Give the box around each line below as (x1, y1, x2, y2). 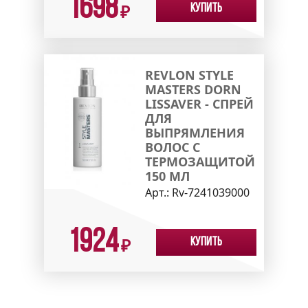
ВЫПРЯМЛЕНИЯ (144, 124, 245, 141)
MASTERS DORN (144, 80, 241, 98)
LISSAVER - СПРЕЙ (144, 95, 254, 112)
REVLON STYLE (144, 66, 234, 83)
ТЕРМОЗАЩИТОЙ (144, 153, 255, 170)
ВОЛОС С (144, 138, 200, 155)
